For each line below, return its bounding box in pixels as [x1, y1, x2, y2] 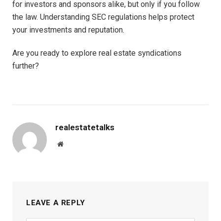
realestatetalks [55, 122, 114, 133]
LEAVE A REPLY [26, 198, 85, 208]
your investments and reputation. [12, 25, 124, 35]
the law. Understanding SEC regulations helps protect [12, 12, 194, 22]
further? [12, 61, 39, 71]
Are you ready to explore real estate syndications [12, 48, 182, 58]
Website [63, 140, 85, 147]
